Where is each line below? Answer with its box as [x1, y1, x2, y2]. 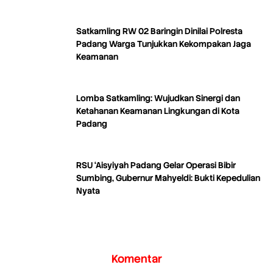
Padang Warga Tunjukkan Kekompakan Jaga [76, 38, 109, 49]
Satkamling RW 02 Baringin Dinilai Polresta [76, 25, 243, 37]
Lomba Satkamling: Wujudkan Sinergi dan [76, 92, 240, 104]
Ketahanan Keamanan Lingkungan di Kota [76, 105, 239, 116]
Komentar [111, 251, 162, 266]
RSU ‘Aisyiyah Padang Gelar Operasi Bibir [76, 159, 236, 171]
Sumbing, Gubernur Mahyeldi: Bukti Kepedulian [76, 172, 260, 183]
